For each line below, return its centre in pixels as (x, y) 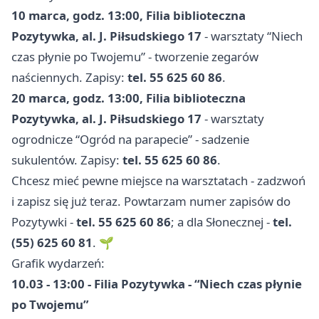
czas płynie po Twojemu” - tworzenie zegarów (135, 56)
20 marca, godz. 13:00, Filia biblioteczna (129, 98)
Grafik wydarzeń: (58, 263)
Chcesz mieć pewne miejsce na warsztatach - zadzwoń (158, 180)
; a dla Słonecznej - (222, 221)
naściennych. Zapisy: (69, 77)
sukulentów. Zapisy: (67, 159)
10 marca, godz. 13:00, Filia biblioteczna (129, 15)
